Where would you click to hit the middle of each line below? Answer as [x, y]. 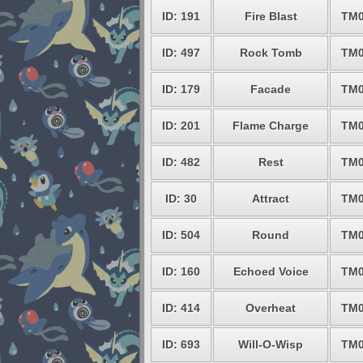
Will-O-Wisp [271, 344]
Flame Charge [271, 126]
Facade [271, 89]
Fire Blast [271, 16]
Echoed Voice [271, 271]
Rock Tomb [271, 53]
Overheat [271, 308]
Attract [271, 199]
